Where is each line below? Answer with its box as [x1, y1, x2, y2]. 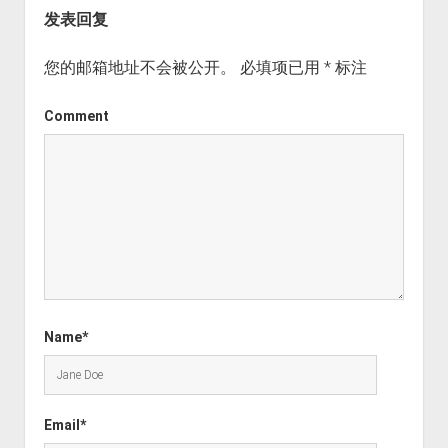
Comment [43, 107, 109, 124]
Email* [43, 416, 86, 433]
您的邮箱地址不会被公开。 [43, 57, 236, 77]
